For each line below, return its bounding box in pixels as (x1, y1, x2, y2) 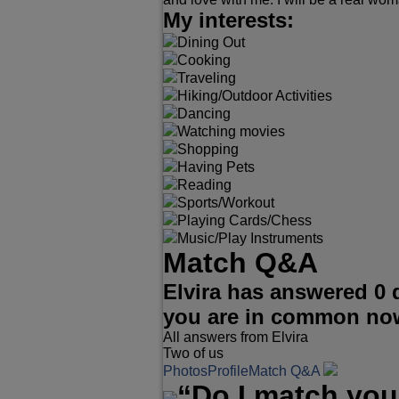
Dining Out (177, 35, 245, 50)
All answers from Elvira (163, 330, 308, 345)
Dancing (177, 106, 231, 121)
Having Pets (177, 159, 255, 175)
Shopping (177, 142, 239, 157)
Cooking (177, 53, 231, 68)
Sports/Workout (177, 195, 274, 210)
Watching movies (177, 124, 285, 139)
